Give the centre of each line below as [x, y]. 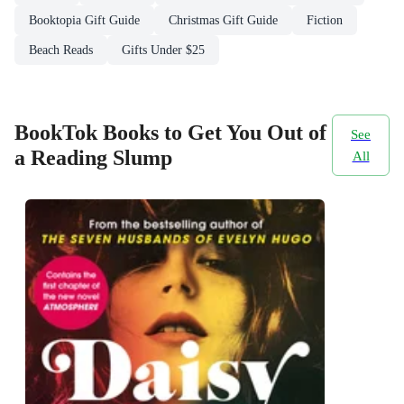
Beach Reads [61, 50]
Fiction [325, 20]
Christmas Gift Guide [223, 20]
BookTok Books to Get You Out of [170, 132]
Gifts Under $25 [163, 50]
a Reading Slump [93, 157]
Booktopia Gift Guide [84, 20]
